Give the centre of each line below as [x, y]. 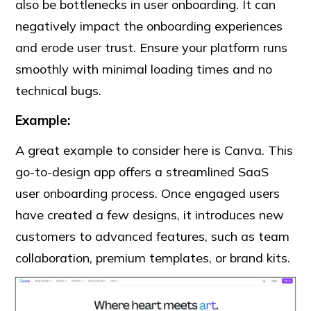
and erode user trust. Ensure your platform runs [152, 47]
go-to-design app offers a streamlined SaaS [142, 171]
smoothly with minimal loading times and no [144, 69]
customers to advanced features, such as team [153, 236]
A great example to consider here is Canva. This [154, 150]
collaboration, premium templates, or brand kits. [153, 258]
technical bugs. [59, 90]
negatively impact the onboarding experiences [149, 26]
